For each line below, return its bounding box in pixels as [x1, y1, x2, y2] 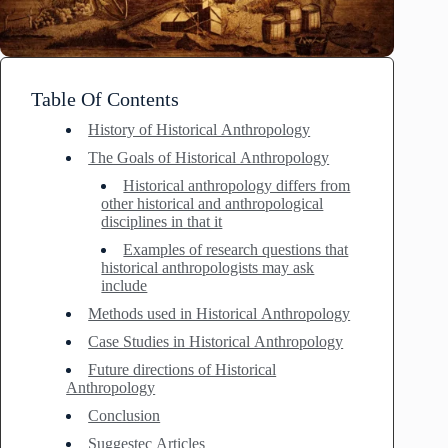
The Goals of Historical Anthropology [88, 148, 330, 166]
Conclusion [88, 406, 161, 424]
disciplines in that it [101, 212, 223, 230]
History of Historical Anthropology [88, 120, 311, 138]
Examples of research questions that [123, 240, 349, 258]
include [101, 276, 148, 294]
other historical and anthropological [101, 194, 324, 212]
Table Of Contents [31, 87, 179, 110]
